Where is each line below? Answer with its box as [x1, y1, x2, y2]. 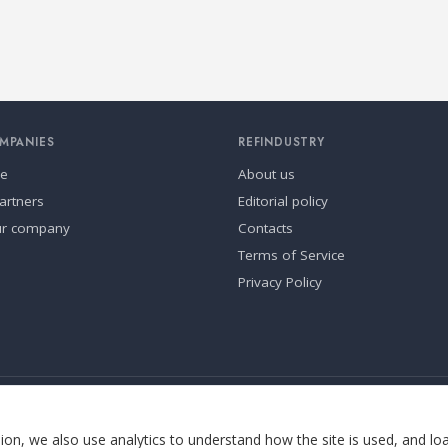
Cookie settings [15, 395, 105, 413]
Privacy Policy [238, 272, 322, 291]
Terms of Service [238, 245, 345, 264]
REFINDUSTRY [238, 133, 325, 150]
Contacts [238, 218, 293, 237]
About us [238, 164, 295, 183]
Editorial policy [238, 191, 328, 210]
